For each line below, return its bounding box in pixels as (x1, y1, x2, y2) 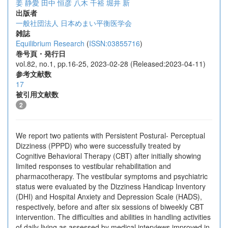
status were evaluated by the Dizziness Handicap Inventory (16, 181, 206, 191)
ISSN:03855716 (89, 38, 140, 48)
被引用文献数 (16, 89, 59, 99)
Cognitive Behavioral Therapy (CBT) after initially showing (16, 151, 201, 161)
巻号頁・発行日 (16, 48, 66, 59)
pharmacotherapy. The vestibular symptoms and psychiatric (16, 171, 208, 181)
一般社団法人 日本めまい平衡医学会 (16, 18, 132, 28)
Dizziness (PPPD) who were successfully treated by (16, 140, 181, 151)
